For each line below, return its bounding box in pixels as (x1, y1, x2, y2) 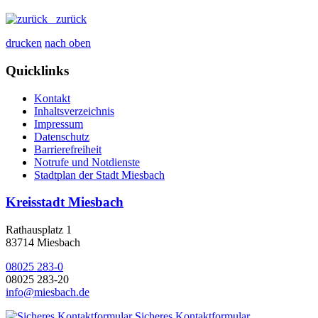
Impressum (34, 117, 83, 130)
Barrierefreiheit (34, 143, 102, 155)
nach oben (45, 37, 91, 50)
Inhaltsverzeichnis (34, 104, 114, 117)
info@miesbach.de (6, 286, 89, 299)
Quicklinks (6, 62, 69, 78)
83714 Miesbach (6, 236, 80, 249)
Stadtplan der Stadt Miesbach (34, 168, 165, 181)
